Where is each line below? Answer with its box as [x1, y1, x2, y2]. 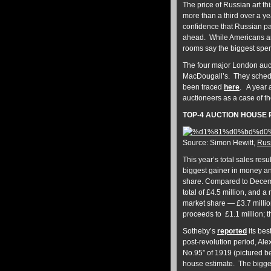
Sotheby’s [183, 227, 217, 235]
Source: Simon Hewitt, [183, 139, 257, 147]
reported [217, 227, 247, 235]
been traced [183, 83, 224, 91]
